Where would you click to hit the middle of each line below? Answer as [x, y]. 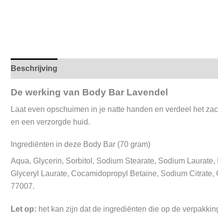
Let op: [23, 209]
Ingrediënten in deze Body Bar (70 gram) [80, 145]
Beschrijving [34, 68]
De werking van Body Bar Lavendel [89, 92]
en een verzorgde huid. [50, 122]
